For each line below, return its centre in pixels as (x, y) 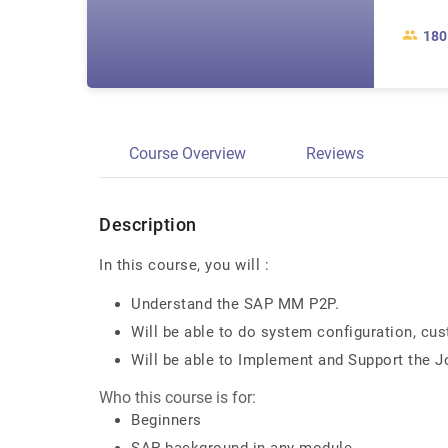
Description (148, 224)
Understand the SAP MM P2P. (235, 304)
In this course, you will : (184, 265)
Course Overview (187, 153)
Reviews (335, 153)
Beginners (166, 420)
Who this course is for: (177, 397)
